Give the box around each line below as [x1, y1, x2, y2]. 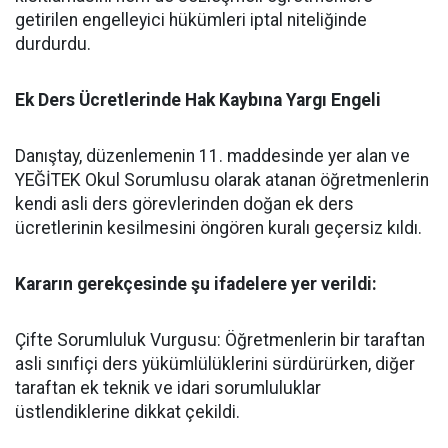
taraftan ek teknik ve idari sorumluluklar [15, 378, 321, 398]
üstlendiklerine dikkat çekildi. [15, 402, 240, 422]
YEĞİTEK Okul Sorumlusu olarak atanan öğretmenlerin [15, 170, 429, 190]
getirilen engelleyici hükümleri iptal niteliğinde [15, 10, 367, 30]
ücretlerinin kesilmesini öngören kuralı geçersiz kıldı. [15, 218, 422, 238]
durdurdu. [15, 34, 91, 54]
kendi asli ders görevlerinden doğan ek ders [15, 194, 354, 214]
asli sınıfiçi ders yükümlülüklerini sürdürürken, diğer [15, 354, 415, 374]
